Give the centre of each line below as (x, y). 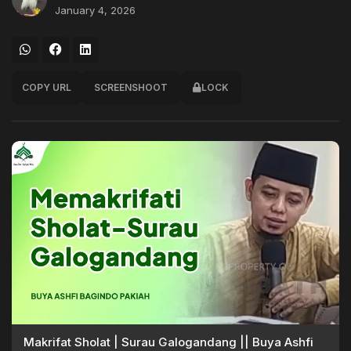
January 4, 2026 (95, 11)
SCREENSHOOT (131, 88)
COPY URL (47, 88)
